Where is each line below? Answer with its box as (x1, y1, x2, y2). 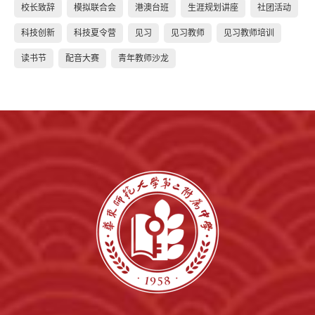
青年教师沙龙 (118, 53, 169, 63)
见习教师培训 (224, 27, 274, 38)
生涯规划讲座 (188, 2, 238, 13)
